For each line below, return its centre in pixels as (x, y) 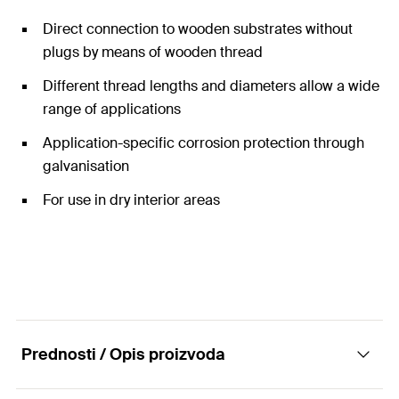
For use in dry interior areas (131, 200)
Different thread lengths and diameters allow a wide (211, 86)
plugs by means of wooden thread (153, 52)
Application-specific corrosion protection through (204, 143)
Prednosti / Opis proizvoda (123, 354)
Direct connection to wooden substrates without (198, 29)
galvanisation (86, 166)
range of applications (112, 109)
